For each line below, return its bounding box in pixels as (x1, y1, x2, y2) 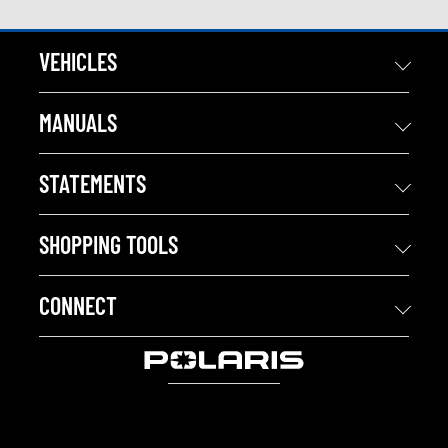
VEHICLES (39, 47, 117, 77)
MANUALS (39, 108, 117, 138)
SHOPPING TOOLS (39, 230, 178, 260)
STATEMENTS (39, 169, 146, 199)
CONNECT (39, 291, 117, 321)
